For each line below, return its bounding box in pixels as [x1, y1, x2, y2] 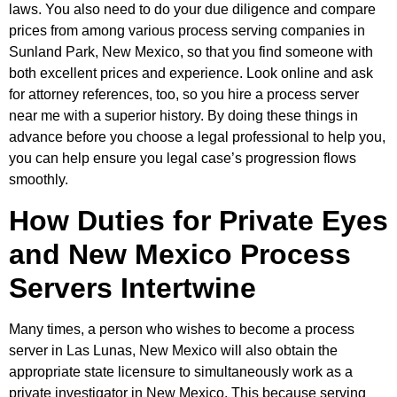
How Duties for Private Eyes [9, 204, 388, 237]
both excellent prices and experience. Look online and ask [9, 66, 373, 82]
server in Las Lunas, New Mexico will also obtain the [9, 342, 338, 358]
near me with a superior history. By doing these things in [9, 108, 358, 124]
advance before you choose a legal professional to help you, [9, 129, 385, 145]
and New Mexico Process [9, 237, 351, 270]
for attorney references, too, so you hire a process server [9, 87, 359, 103]
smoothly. [9, 172, 68, 188]
